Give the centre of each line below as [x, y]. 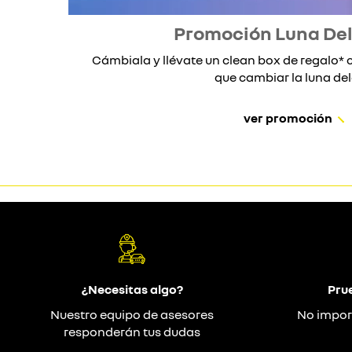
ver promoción [288, 117]
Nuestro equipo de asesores [132, 314]
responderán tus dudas [132, 331]
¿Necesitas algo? [132, 289]
